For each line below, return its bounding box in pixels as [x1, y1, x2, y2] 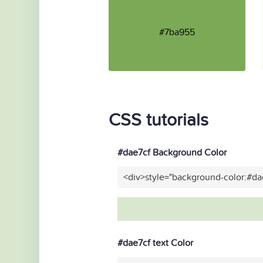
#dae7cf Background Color [117, 147, 227, 159]
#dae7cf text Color [117, 237, 193, 249]
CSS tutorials [109, 110, 208, 131]
